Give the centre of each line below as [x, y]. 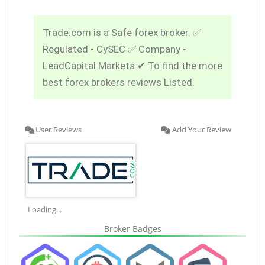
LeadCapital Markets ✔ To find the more [132, 65]
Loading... [45, 209]
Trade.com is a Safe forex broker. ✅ [122, 32]
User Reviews [59, 129]
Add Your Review [202, 129]
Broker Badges [132, 228]
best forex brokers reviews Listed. [119, 82]
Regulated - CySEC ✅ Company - [114, 49]
